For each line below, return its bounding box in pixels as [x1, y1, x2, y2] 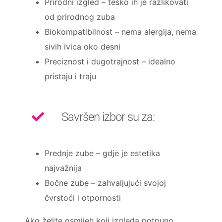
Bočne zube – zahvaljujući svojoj [44, 177, 166, 188]
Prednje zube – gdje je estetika [44, 148, 160, 158]
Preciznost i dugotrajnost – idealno [44, 56, 175, 66]
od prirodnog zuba [44, 11, 115, 22]
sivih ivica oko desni [44, 41, 120, 52]
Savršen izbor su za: [61, 110, 155, 124]
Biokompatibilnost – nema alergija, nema [44, 26, 196, 37]
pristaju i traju [44, 71, 96, 81]
